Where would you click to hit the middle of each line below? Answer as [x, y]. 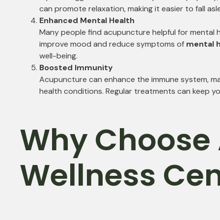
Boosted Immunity [76, 68]
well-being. [58, 56]
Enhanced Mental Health [87, 21]
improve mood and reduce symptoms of [113, 44]
